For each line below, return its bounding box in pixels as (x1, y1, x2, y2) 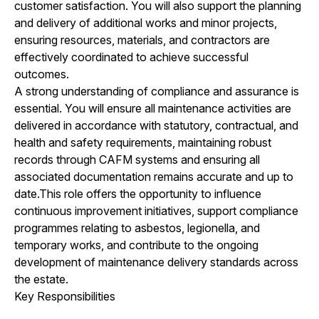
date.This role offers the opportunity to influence (14, 186, 261, 201)
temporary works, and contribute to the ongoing (14, 237, 258, 252)
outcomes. (14, 66, 69, 81)
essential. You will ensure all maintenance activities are (14, 100, 291, 115)
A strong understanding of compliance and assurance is (14, 83, 299, 98)
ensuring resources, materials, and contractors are (14, 32, 270, 47)
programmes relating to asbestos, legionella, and (14, 220, 260, 235)
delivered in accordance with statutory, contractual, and (14, 117, 298, 132)
